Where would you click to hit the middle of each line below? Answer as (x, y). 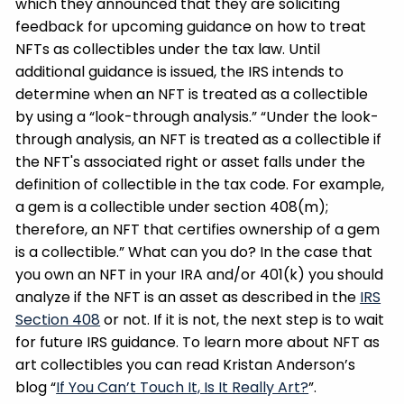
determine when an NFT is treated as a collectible (192, 95)
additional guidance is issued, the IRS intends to (180, 72)
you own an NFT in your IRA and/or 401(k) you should (200, 275)
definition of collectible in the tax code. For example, (200, 185)
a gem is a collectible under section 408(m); (172, 207)
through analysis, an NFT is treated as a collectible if (199, 140)
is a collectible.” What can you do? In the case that (194, 252)
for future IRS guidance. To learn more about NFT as (198, 343)
